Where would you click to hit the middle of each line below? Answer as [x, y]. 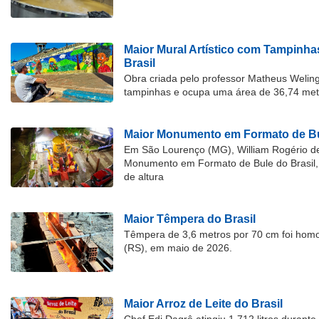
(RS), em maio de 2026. [178, 248]
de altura [144, 177]
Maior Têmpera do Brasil [190, 219]
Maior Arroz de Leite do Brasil [203, 304]
